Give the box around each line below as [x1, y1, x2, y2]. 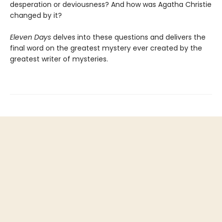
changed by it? [10, 10, 62, 21]
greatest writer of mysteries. [10, 54, 108, 64]
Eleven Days [10, 32, 53, 43]
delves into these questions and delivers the [53, 32, 206, 43]
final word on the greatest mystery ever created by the [10, 43, 202, 54]
